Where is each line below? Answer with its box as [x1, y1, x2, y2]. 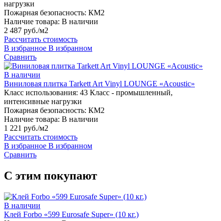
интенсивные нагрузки [4, 97, 82, 106]
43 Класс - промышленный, [80, 88, 173, 97]
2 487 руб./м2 [4, 26, 48, 35]
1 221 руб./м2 [4, 124, 48, 133]
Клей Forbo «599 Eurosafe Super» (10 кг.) [4, 210, 139, 219]
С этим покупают [4, 169, 97, 182]
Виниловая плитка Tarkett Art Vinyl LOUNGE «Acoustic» [4, 79, 195, 88]
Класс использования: [4, 88, 78, 97]
